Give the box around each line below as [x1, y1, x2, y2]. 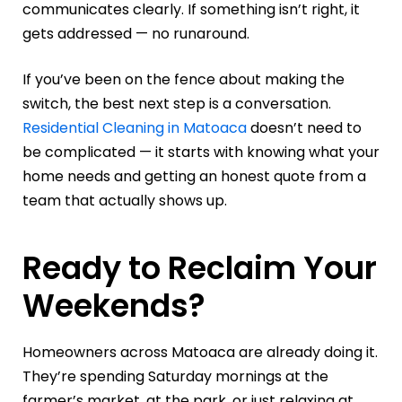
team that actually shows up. [22, 189, 227, 211]
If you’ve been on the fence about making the [22, 68, 345, 90]
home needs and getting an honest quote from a [22, 165, 366, 187]
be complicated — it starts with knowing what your [22, 141, 380, 162]
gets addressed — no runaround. [22, 22, 249, 44]
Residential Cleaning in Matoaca [22, 117, 247, 138]
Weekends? [22, 283, 205, 328]
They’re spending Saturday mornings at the [22, 366, 328, 388]
